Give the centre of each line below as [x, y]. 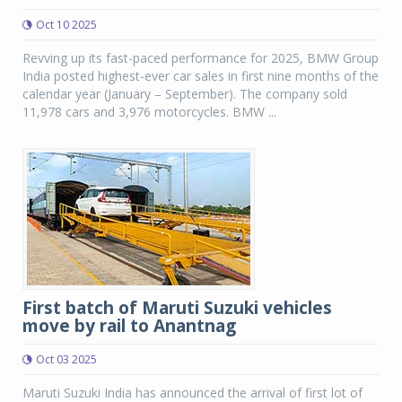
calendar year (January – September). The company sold [185, 94]
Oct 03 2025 [66, 359]
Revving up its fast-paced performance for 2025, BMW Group [201, 58]
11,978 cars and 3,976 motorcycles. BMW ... [149, 112]
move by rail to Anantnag [129, 326]
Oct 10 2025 [66, 25]
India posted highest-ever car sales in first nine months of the [201, 76]
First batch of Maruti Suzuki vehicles [177, 308]
